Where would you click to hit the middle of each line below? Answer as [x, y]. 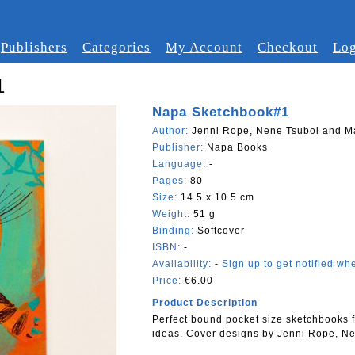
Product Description [205, 303]
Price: [168, 281]
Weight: [173, 214]
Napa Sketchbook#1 [221, 112]
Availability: [182, 264]
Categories [116, 47]
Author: [172, 131]
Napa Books [237, 147]
